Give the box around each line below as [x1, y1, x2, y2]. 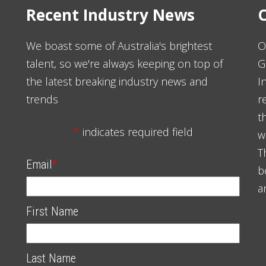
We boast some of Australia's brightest [26, 39, 212, 53]
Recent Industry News [26, 4, 195, 26]
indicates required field [79, 125, 193, 140]
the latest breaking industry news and [26, 74, 208, 89]
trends [26, 92, 58, 107]
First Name [26, 204, 78, 219]
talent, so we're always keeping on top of [26, 56, 223, 71]
